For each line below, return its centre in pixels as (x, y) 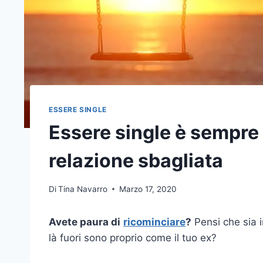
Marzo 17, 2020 (148, 189)
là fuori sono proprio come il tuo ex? (133, 237)
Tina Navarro (83, 189)
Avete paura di (85, 222)
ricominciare (154, 222)
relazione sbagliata (136, 160)
